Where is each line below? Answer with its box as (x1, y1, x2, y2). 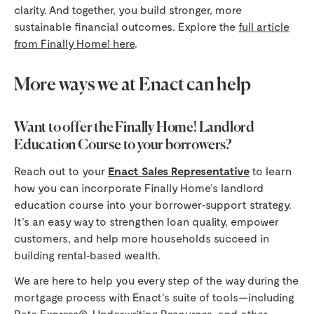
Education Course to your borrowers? (14, 138, 232, 153)
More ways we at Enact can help (14, 76, 252, 95)
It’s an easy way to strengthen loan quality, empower (14, 214, 279, 228)
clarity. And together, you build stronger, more (14, 3, 242, 17)
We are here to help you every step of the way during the (14, 273, 299, 287)
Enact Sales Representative (108, 164, 250, 178)
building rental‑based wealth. (14, 248, 161, 262)
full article (238, 20, 289, 34)
